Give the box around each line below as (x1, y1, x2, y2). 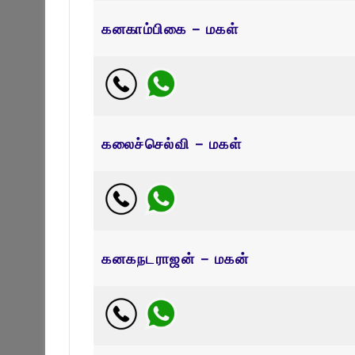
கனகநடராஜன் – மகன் (101, 248, 249, 268)
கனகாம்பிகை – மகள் (101, 18, 239, 38)
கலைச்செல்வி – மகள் (101, 133, 242, 153)
